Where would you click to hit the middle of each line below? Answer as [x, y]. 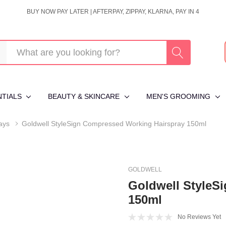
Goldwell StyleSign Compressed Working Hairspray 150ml [114, 124]
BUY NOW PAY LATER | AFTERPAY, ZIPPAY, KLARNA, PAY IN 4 [113, 12]
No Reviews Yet [199, 217]
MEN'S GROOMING [179, 96]
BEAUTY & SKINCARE [84, 96]
